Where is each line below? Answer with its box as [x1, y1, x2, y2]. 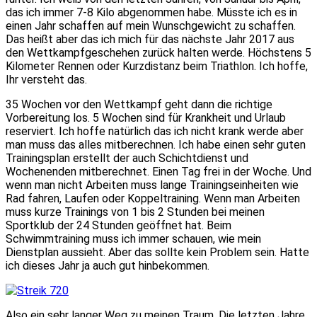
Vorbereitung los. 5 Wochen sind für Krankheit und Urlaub [6, 110, 286, 125]
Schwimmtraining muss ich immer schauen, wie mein [6, 231, 261, 246]
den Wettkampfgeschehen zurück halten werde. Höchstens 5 [6, 45, 311, 59]
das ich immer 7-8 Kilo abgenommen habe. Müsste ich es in [6, 5, 297, 19]
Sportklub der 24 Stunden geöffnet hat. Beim [6, 218, 231, 232]
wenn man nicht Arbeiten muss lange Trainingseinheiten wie [6, 178, 299, 192]
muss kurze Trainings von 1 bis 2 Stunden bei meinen [6, 204, 265, 219]
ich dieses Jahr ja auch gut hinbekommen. [6, 258, 209, 272]
